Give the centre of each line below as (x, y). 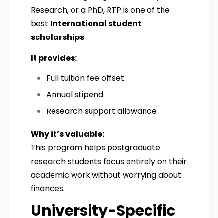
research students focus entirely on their (109, 161)
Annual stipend (75, 94)
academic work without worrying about (106, 175)
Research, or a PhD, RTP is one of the (100, 10)
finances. (48, 188)
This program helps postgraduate (95, 147)
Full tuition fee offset (85, 78)
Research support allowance (101, 111)
